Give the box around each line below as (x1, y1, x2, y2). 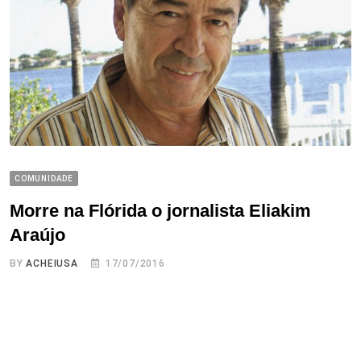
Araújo (10, 225, 65, 246)
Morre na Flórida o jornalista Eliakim (10, 201, 311, 222)
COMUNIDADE (15, 174, 73, 184)
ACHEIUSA (26, 258, 78, 270)
